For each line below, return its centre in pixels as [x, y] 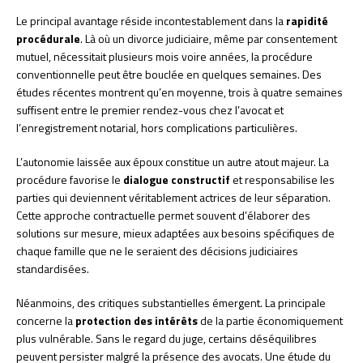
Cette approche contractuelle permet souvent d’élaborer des [163, 215]
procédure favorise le [70, 179]
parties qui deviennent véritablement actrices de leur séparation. [173, 197]
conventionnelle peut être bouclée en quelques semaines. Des [169, 74]
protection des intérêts [137, 320]
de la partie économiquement [270, 320]
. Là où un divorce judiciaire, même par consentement [209, 38]
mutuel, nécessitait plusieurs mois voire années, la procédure [164, 56]
